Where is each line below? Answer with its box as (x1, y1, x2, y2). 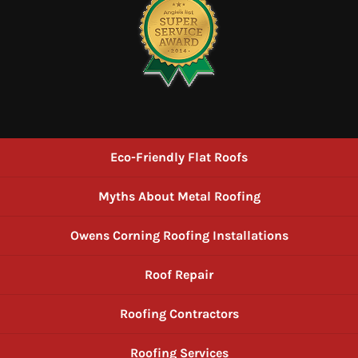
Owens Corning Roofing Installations (70, 227, 288, 243)
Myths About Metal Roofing (97, 188, 261, 204)
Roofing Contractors (119, 305, 239, 321)
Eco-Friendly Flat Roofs (110, 149, 248, 165)
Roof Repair (145, 266, 213, 282)
